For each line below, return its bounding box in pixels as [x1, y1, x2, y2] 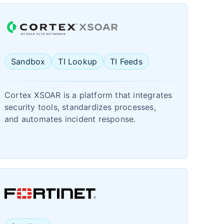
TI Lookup [58, 56, 97, 66]
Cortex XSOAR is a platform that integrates [4, 90, 172, 100]
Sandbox [11, 56, 45, 66]
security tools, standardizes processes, [4, 102, 156, 112]
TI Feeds [110, 56, 142, 66]
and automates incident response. [4, 114, 136, 124]
